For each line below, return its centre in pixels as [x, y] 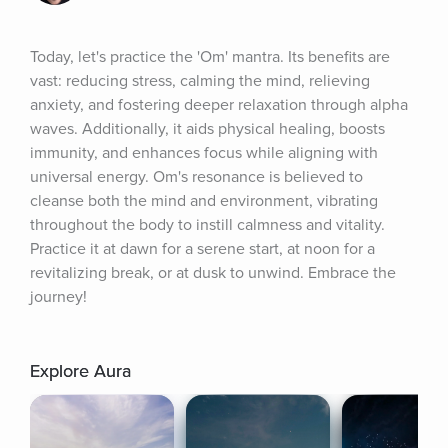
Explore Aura [80, 371]
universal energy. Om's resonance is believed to [196, 177]
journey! [58, 297]
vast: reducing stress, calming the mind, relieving [200, 81]
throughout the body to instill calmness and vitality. [207, 225]
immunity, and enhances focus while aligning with [204, 153]
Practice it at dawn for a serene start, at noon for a [202, 249]
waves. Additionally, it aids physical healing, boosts [207, 129]
